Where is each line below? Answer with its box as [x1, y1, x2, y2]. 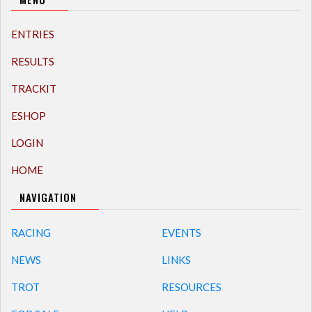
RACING [11, 226, 51, 239]
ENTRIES [11, 28, 54, 41]
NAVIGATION [19, 189, 77, 205]
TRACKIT [11, 82, 56, 95]
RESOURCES [161, 280, 221, 293]
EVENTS [161, 226, 201, 239]
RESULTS [11, 55, 54, 68]
